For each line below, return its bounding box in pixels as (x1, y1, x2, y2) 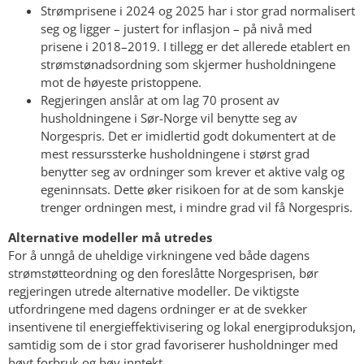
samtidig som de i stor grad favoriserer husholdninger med (8, 336, 338, 353)
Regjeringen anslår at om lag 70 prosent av (41, 92, 279, 109)
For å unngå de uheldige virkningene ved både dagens (8, 247, 310, 264)
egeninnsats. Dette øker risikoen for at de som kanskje (41, 181, 344, 198)
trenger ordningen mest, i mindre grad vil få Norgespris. (41, 199, 353, 216)
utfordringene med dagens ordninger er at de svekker (8, 301, 307, 318)
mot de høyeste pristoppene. (41, 74, 201, 91)
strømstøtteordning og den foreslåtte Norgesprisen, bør (8, 265, 318, 282)
